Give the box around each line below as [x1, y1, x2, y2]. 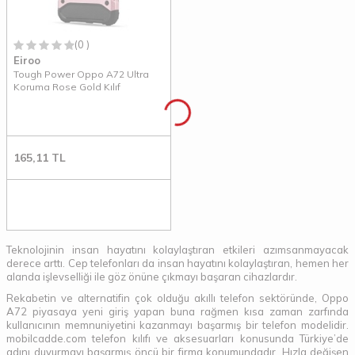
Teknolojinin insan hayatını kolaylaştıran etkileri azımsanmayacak [6, 243, 349, 257]
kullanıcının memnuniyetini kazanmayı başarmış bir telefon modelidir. [6, 319, 349, 332]
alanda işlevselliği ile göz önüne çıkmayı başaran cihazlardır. [6, 270, 297, 284]
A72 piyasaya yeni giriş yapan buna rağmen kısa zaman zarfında [6, 305, 349, 319]
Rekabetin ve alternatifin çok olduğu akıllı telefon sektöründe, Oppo [6, 292, 349, 305]
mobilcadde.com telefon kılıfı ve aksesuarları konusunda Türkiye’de [6, 332, 349, 345]
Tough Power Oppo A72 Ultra [13, 68, 149, 81]
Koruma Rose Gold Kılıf [13, 81, 120, 94]
